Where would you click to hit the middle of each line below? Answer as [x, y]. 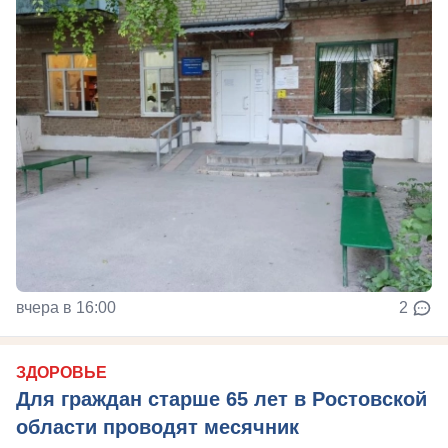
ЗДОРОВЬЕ [61, 373]
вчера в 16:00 [66, 308]
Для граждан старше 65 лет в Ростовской [221, 399]
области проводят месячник [157, 427]
